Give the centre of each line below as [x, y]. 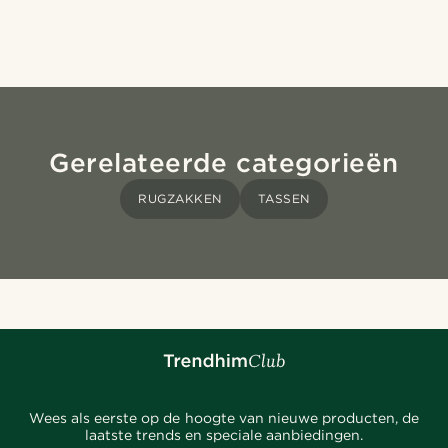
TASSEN [283, 199]
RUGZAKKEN [180, 199]
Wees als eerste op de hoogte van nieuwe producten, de [224, 418]
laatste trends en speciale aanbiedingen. [224, 435]
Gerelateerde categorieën [224, 163]
